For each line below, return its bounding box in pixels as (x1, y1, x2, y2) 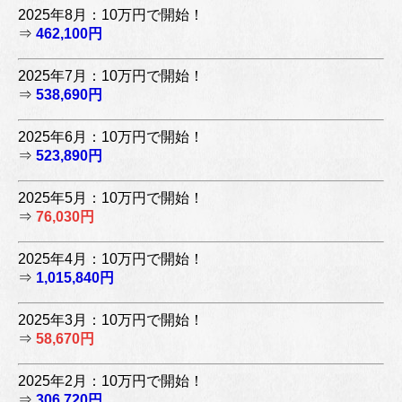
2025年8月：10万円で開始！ (18, 6, 204, 22)
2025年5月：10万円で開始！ (18, 189, 204, 205)
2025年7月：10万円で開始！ (18, 67, 204, 83)
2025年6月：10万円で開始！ (18, 128, 204, 144)
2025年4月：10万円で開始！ (18, 250, 204, 267)
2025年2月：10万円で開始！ (18, 372, 204, 389)
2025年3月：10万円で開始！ (18, 311, 204, 328)
